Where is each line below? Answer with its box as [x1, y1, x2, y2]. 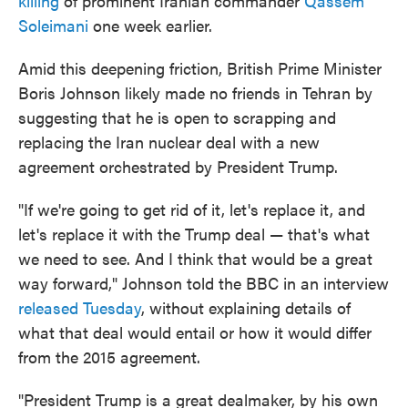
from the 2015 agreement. [18, 345, 200, 369]
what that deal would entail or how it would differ [18, 321, 372, 344]
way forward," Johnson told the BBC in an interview [18, 271, 389, 295]
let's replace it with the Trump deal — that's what [18, 222, 370, 246]
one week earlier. [88, 14, 212, 37]
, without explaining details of [141, 296, 351, 320]
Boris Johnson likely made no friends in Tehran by [18, 81, 372, 105]
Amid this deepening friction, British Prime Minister [18, 56, 382, 80]
